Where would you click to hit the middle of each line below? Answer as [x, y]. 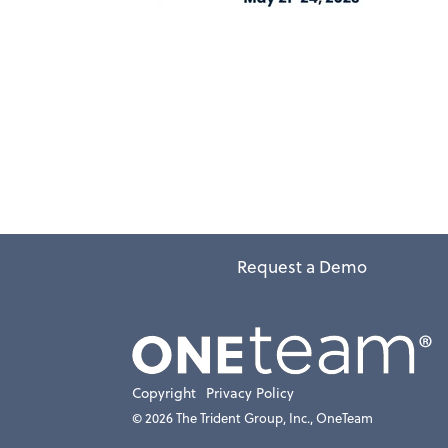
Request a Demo [302, 266]
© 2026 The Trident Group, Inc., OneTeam [252, 417]
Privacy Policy [250, 392]
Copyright [164, 392]
